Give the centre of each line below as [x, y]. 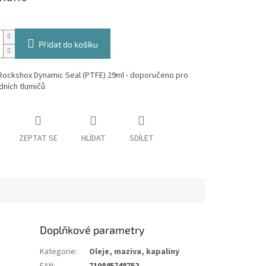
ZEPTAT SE [38, 139]
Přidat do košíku [68, 45]
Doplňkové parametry [93, 230]
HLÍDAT [93, 139]
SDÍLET [141, 139]
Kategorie [58, 252]
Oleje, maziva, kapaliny [134, 252]
